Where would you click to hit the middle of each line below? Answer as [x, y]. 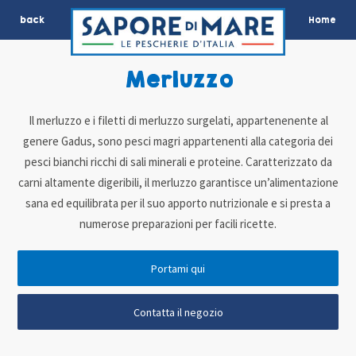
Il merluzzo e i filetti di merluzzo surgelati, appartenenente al [178, 121]
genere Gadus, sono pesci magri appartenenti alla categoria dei [178, 141]
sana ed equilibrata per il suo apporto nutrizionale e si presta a [178, 203]
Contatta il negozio [178, 312]
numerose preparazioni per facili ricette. [178, 224]
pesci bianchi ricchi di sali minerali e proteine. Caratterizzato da [178, 162]
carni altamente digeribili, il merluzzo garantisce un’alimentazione [178, 183]
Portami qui [178, 268]
